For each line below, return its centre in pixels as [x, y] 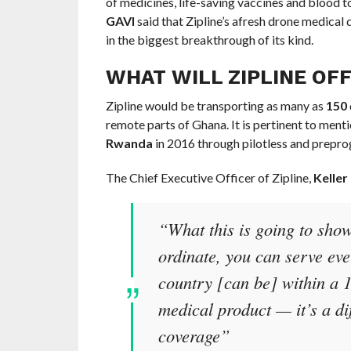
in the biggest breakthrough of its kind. [209, 40]
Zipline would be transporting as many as [215, 106]
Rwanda [129, 143]
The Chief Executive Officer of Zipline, [209, 178]
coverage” [194, 336]
